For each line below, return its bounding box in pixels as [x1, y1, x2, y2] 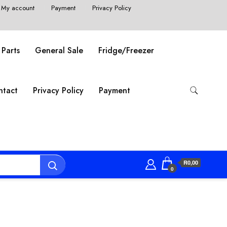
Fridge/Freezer [98, 45, 155, 57]
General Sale [35, 45, 84, 57]
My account [1, 3, 35, 13]
